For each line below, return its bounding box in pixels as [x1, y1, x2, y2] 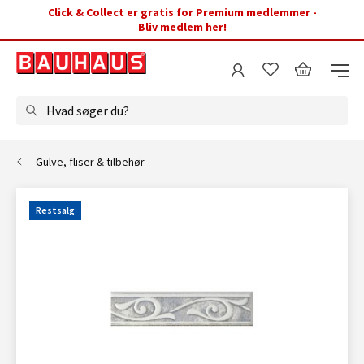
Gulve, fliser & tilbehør [36, 154, 145, 169]
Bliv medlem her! [137, 19, 227, 34]
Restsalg [36, 204, 75, 216]
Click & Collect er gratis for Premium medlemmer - [47, 5, 317, 19]
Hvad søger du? [46, 102, 129, 119]
